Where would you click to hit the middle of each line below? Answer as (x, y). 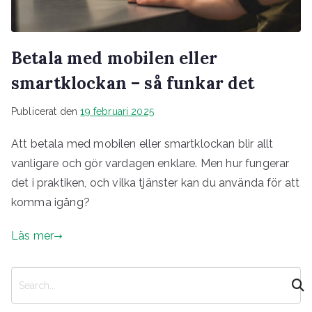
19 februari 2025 (117, 112)
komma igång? (50, 203)
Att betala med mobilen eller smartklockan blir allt (142, 144)
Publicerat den (46, 112)
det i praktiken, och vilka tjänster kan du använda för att (156, 183)
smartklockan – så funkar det (133, 84)
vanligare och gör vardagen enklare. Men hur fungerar (150, 164)
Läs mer (33, 236)
